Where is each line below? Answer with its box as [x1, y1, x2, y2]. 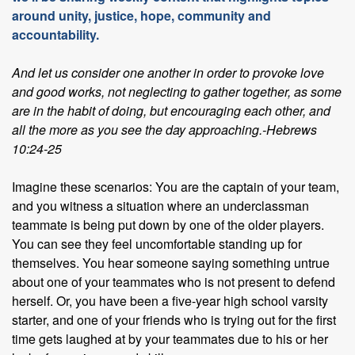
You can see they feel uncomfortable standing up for [12, 235, 302, 253]
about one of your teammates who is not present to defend [12, 273, 335, 291]
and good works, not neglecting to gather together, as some [12, 82, 342, 101]
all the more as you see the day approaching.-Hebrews [12, 120, 317, 139]
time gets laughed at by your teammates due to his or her [12, 330, 328, 348]
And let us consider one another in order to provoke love [12, 63, 324, 82]
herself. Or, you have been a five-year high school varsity [12, 292, 328, 310]
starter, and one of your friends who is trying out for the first [12, 311, 336, 329]
